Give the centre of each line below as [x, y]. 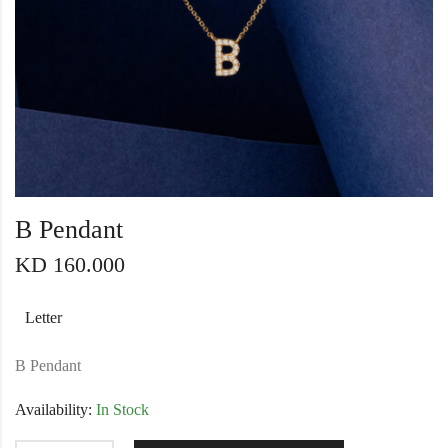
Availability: [53, 410]
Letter [43, 318]
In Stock [120, 410]
